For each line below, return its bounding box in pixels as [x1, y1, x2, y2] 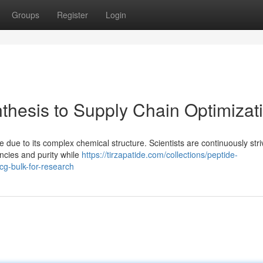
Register [57, 9, 88, 21]
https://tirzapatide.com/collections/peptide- [82, 149, 238, 160]
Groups [12, 9, 39, 21]
